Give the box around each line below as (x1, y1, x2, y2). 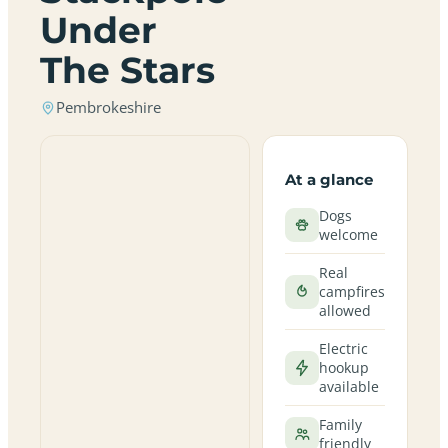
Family (318, 415, 362, 434)
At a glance (284, 170, 373, 189)
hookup (318, 358, 369, 377)
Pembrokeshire (56, 98, 161, 117)
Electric (318, 339, 368, 358)
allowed (318, 301, 371, 320)
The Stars (40, 48, 215, 92)
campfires (318, 282, 385, 301)
